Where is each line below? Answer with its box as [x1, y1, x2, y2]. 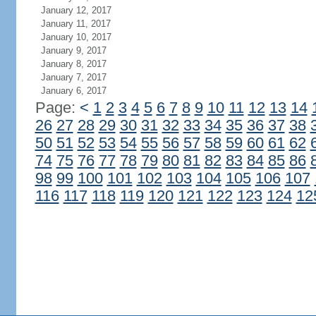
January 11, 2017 [40, 18, 111, 29]
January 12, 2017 [40, 5, 111, 16]
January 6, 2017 [40, 85, 107, 96]
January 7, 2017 [40, 72, 107, 83]
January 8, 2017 [40, 59, 107, 69]
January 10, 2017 [40, 32, 111, 42]
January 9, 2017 [40, 45, 107, 56]
